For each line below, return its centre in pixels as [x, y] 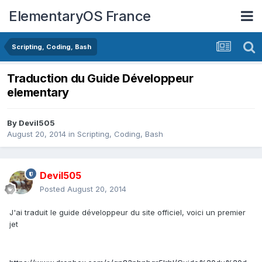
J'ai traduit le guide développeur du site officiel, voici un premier [127, 213]
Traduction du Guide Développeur [100, 79]
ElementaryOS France [80, 16]
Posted [54, 189]
